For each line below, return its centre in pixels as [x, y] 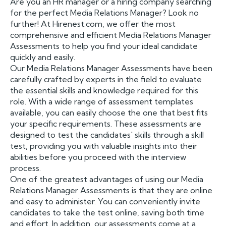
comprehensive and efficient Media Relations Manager [111, 35]
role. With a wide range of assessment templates [102, 101]
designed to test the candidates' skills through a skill [107, 135]
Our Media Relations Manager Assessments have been [111, 68]
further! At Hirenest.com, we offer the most [93, 24]
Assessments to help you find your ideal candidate [104, 46]
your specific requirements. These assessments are [106, 124]
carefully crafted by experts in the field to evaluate [106, 79]
